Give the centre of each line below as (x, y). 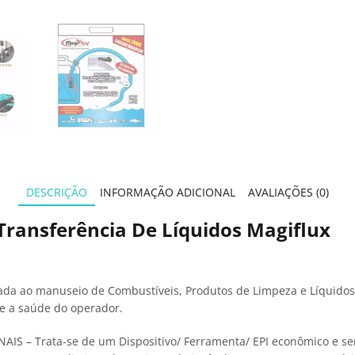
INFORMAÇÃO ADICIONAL (168, 193)
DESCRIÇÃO (57, 193)
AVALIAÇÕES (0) (288, 193)
